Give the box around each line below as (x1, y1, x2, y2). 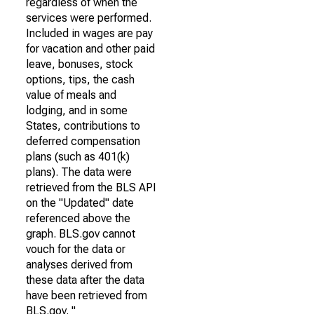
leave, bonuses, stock (26, 57, 133, 71)
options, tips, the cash (26, 73, 135, 86)
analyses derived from (26, 258, 132, 271)
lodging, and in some (26, 104, 128, 117)
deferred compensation (26, 135, 140, 148)
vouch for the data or (26, 243, 125, 256)
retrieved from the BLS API (26, 181, 156, 194)
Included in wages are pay (26, 27, 153, 40)
